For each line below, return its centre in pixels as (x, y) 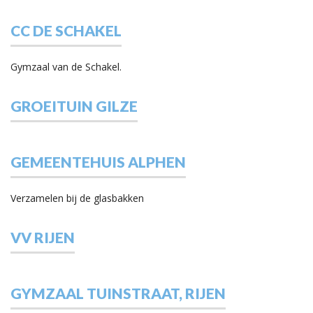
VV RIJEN (43, 237)
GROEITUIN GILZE (74, 105)
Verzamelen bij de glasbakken (77, 198)
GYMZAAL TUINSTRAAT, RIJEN (118, 293)
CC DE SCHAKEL (66, 30)
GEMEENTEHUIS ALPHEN (98, 161)
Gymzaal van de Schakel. (66, 66)
